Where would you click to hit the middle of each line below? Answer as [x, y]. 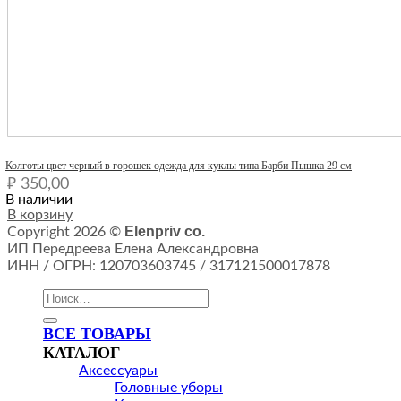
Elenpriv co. [165, 231]
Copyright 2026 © [66, 231]
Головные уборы [169, 387]
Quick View [43, 149]
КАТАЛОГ [81, 352]
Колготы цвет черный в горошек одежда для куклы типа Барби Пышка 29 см [179, 165]
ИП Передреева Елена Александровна [133, 248]
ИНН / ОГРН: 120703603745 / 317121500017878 [169, 265]
